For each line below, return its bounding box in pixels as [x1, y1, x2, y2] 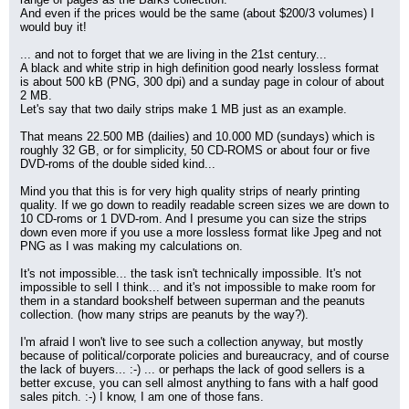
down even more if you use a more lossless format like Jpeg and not [20, 225, 382, 239]
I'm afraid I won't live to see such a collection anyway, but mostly [20, 335, 363, 349]
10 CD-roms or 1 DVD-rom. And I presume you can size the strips [20, 212, 367, 225]
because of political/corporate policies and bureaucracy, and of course [20, 349, 389, 362]
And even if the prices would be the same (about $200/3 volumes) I [20, 6, 374, 20]
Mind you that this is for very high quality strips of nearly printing [20, 184, 360, 198]
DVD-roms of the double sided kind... [20, 157, 215, 171]
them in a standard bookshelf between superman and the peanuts [20, 294, 365, 308]
